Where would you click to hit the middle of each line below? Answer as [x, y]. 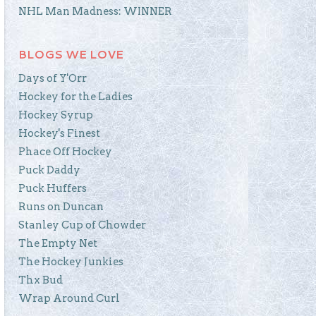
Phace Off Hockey [65, 151]
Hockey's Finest [59, 133]
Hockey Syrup [56, 115]
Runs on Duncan [61, 206]
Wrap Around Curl [69, 298]
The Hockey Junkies [71, 261]
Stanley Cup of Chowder [82, 225]
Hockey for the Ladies [75, 96]
